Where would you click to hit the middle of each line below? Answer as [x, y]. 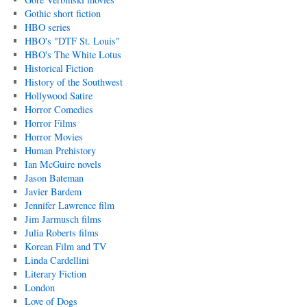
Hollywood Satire [58, 96]
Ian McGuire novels [63, 164]
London [39, 287]
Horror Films [50, 123]
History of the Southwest [73, 82]
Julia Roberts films [61, 233]
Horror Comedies [59, 109]
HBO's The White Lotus [73, 54]
